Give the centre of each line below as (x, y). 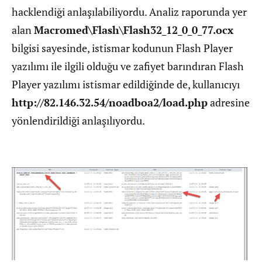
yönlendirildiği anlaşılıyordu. (78, 120)
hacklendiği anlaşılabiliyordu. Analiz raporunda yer (129, 12)
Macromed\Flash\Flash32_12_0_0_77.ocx (134, 30)
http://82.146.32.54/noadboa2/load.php (110, 102)
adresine (229, 102)
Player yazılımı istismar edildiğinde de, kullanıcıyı (126, 84)
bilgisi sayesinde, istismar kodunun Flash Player (122, 48)
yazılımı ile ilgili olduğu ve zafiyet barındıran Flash (128, 66)
